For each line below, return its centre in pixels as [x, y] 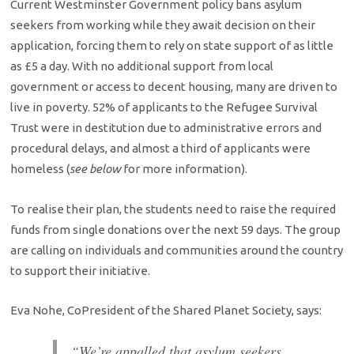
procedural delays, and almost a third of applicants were [161, 149]
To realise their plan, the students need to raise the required [173, 209]
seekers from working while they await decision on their [163, 25]
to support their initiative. [81, 270]
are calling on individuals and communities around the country [177, 250]
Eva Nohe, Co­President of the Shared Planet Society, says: [166, 310]
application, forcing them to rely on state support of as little [172, 46]
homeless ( [40, 169]
